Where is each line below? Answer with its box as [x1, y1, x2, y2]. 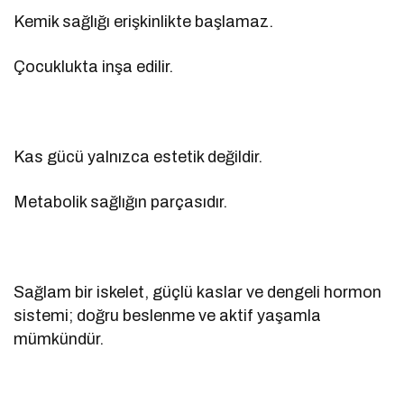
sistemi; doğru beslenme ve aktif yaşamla [14, 306, 322, 325]
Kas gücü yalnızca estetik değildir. [14, 147, 263, 166]
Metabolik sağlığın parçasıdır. [14, 192, 228, 211]
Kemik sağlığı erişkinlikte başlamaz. [14, 12, 274, 31]
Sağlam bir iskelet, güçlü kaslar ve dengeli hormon [14, 282, 382, 301]
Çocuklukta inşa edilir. [14, 57, 174, 76]
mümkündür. [14, 329, 104, 348]
